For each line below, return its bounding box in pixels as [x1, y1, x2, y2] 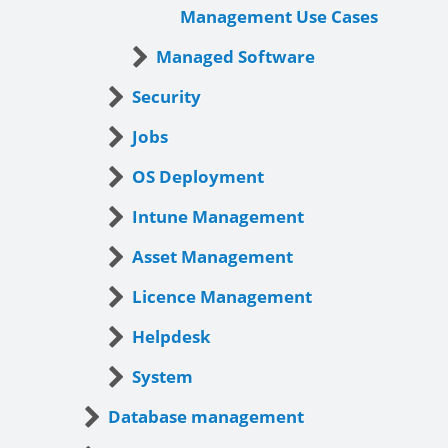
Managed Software [156, 44, 315, 68]
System [132, 364, 193, 388]
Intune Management [132, 204, 304, 228]
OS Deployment [132, 164, 264, 188]
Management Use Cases [180, 4, 378, 28]
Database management [108, 404, 304, 428]
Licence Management [132, 284, 312, 308]
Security [132, 84, 201, 108]
